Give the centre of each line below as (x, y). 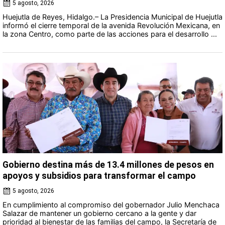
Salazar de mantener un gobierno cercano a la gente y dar (99, 213)
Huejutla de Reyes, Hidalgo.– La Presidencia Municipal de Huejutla (113, 17)
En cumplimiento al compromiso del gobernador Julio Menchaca (111, 204)
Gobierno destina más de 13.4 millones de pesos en (108, 164)
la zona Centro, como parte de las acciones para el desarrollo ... (110, 34)
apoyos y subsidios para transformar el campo (99, 176)
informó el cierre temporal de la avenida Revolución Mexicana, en (111, 25)
